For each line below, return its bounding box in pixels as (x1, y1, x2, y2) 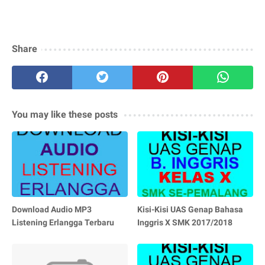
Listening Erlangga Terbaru (12, 217, 114, 227)
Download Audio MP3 (12, 204, 92, 214)
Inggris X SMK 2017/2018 (137, 217, 233, 227)
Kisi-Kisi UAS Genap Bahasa (137, 204, 244, 214)
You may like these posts (12, 109, 118, 121)
